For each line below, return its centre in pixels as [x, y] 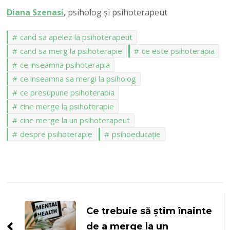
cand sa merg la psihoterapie [71, 51]
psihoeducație [137, 134]
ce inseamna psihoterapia [65, 64]
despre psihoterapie [56, 134]
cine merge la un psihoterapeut [75, 120]
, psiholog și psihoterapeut [116, 12]
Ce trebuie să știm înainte [149, 211]
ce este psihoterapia [178, 51]
